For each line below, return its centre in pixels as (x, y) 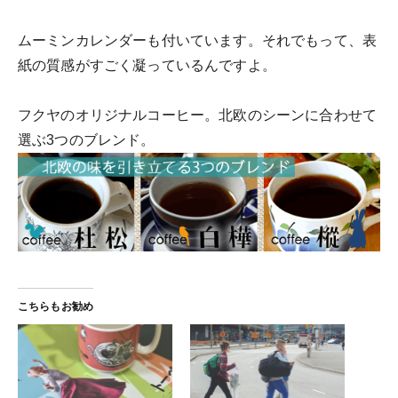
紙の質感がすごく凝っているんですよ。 (147, 65)
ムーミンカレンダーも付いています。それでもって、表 (198, 40)
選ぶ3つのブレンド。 (87, 140)
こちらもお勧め (56, 307)
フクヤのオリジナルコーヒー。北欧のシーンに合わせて (197, 115)
